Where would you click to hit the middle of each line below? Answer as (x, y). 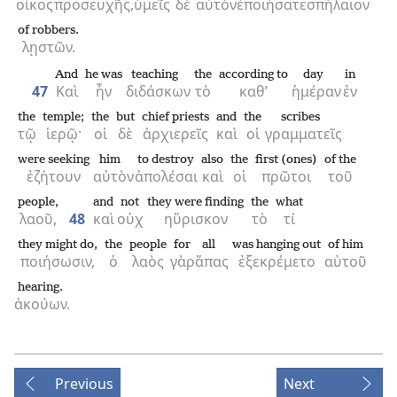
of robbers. (48, 31)
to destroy (166, 160)
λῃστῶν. (48, 47)
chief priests (175, 117)
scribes (300, 117)
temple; (63, 117)
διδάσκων (158, 91)
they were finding (195, 202)
